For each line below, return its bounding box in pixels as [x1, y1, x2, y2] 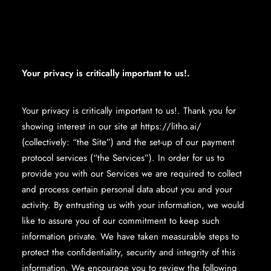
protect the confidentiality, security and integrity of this [22, 246, 235, 259]
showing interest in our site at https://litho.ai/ [22, 120, 201, 133]
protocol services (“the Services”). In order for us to [22, 151, 224, 165]
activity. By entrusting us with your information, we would [22, 198, 244, 212]
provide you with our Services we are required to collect [22, 167, 242, 180]
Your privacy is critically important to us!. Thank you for [22, 104, 236, 117]
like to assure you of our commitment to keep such [22, 214, 220, 227]
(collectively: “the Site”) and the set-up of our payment [22, 135, 235, 149]
